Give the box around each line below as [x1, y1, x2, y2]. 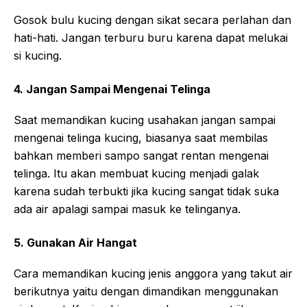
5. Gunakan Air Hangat [14, 236, 137, 249]
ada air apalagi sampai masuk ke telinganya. [14, 202, 241, 216]
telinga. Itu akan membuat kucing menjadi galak [14, 167, 259, 180]
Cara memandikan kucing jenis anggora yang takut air [14, 267, 293, 280]
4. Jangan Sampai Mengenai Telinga [14, 82, 210, 96]
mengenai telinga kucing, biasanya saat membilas [14, 131, 268, 145]
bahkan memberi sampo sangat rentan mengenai [14, 149, 269, 162]
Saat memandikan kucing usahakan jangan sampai [14, 113, 275, 127]
